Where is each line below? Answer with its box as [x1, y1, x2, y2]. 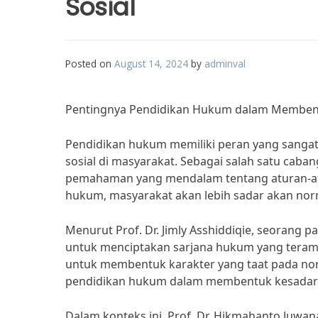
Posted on [65, 57, 114, 70]
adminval [204, 57, 246, 70]
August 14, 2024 [114, 57, 188, 70]
